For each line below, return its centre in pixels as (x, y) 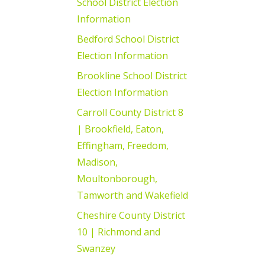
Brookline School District (132, 75)
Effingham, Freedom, (123, 145)
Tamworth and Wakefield (132, 195)
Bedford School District (128, 39)
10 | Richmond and (119, 232)
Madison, (97, 162)
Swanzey (96, 248)
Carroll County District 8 (130, 112)
